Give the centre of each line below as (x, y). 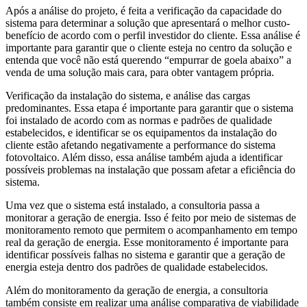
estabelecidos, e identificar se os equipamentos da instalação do (141, 132)
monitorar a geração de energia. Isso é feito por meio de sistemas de (151, 217)
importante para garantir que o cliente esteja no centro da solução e (149, 47)
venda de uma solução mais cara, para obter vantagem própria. (140, 72)
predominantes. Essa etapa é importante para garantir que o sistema (149, 108)
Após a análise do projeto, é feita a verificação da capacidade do (144, 10)
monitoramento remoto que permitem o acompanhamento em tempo (151, 230)
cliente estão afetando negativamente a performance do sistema (140, 145)
